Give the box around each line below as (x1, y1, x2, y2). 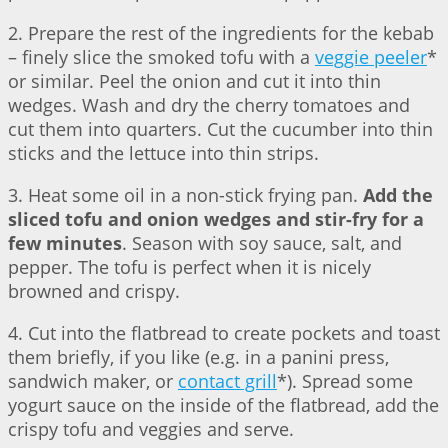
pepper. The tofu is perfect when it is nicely (8, 255, 371, 280)
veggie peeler (315, 45, 427, 70)
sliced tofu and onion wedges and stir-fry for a (8, 207, 424, 232)
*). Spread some (277, 369, 413, 394)
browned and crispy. (8, 279, 180, 304)
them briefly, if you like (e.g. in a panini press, (8, 345, 389, 370)
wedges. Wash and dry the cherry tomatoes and (8, 93, 410, 118)
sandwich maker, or (8, 369, 178, 394)
